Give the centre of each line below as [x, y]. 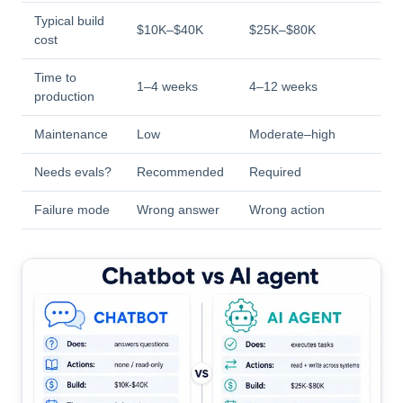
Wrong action [287, 210]
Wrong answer [178, 210]
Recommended [180, 172]
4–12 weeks [283, 87]
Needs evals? [73, 172]
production [64, 97]
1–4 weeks [167, 87]
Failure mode [72, 210]
